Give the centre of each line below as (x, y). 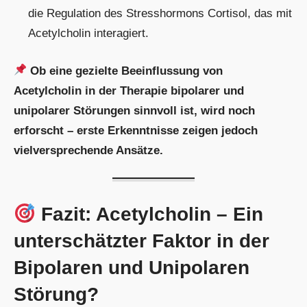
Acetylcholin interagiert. (89, 34)
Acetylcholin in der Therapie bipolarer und (129, 90)
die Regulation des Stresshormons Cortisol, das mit (160, 14)
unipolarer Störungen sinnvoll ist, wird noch (134, 110)
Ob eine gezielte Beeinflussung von (127, 71)
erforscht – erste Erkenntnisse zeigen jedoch (136, 130)
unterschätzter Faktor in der (142, 241)
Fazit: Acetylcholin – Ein (149, 214)
